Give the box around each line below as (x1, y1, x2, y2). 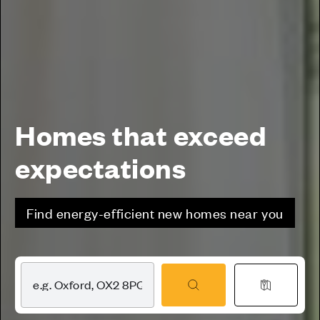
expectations (15, 149, 186, 184)
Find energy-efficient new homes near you (26, 203, 284, 221)
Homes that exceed (15, 116, 267, 151)
